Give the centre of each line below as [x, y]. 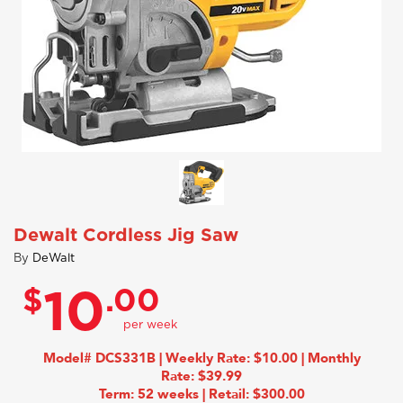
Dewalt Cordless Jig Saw [126, 236]
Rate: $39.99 [201, 376]
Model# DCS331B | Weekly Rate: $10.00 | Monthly [201, 358]
